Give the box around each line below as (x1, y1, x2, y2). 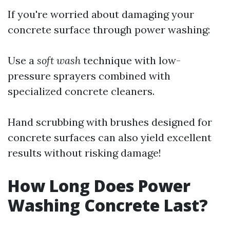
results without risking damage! (8, 146, 161, 159)
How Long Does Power (8, 175, 190, 197)
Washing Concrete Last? (8, 194, 208, 216)
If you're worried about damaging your (8, 8, 194, 21)
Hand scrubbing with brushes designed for (8, 116, 212, 128)
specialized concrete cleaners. (8, 85, 155, 98)
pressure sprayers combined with (8, 69, 170, 82)
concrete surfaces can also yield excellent (8, 131, 212, 144)
